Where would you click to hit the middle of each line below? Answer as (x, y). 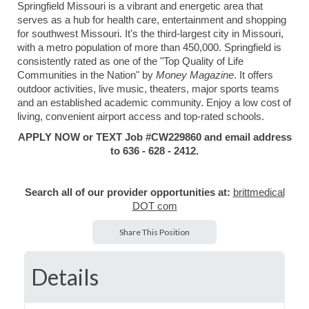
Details (65, 277)
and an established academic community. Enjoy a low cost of (154, 103)
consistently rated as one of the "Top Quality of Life (130, 61)
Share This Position (154, 232)
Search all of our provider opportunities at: (127, 192)
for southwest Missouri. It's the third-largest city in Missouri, (150, 34)
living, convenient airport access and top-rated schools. (141, 117)
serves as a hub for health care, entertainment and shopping (152, 20)
